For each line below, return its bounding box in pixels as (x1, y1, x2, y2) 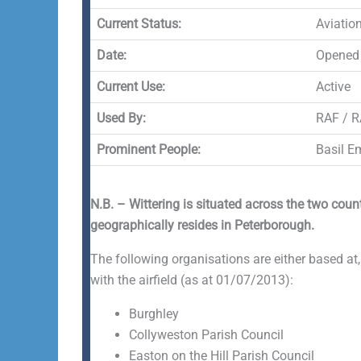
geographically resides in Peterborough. (90, 218, 314, 233)
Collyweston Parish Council (129, 327, 284, 342)
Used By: (97, 110, 146, 126)
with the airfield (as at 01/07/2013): (90, 272, 293, 288)
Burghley (129, 306, 179, 322)
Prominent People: (97, 142, 201, 157)
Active (316, 79, 351, 94)
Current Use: (97, 79, 165, 94)
